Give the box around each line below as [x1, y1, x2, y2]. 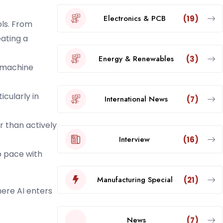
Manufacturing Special [97, 174, 173, 185]
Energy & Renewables [98, 53, 174, 64]
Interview [119, 133, 150, 145]
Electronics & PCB [103, 12, 166, 24]
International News [105, 93, 168, 105]
